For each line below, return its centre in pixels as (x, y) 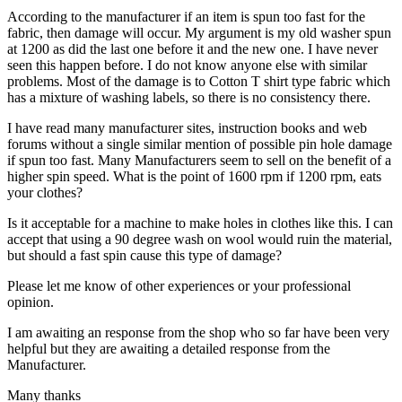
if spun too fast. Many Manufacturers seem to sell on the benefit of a (199, 160)
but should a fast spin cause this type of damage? (144, 255)
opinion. (31, 301)
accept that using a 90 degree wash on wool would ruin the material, (200, 239)
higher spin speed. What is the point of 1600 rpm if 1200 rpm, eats (194, 176)
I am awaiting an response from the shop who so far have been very (198, 332)
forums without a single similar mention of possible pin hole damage (200, 144)
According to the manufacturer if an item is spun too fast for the (186, 16)
